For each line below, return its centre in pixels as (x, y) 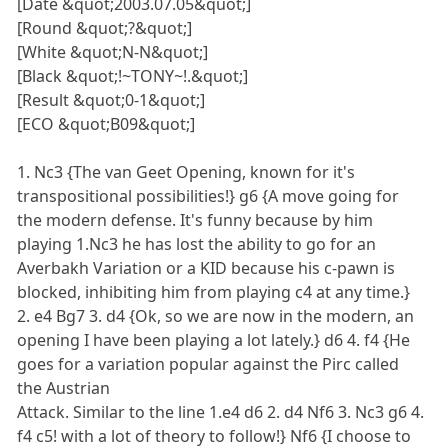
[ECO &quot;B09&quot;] (106, 124)
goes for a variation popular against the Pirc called (208, 364)
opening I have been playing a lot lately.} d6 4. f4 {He (214, 340)
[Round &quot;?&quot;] (105, 28)
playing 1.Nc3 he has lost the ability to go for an (197, 244)
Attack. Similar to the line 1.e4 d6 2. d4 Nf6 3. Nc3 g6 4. (221, 412)
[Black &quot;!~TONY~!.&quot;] (133, 76)
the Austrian (64, 388)
